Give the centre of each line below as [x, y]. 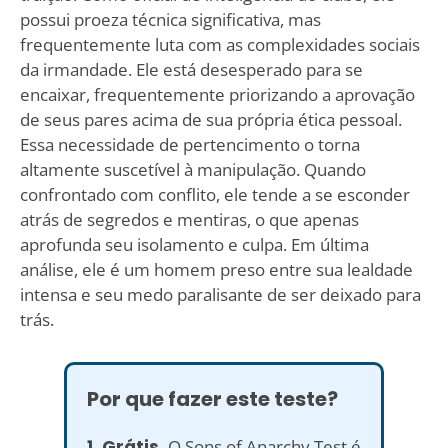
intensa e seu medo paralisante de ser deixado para [220, 294]
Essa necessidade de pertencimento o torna [189, 144]
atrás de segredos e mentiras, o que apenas [189, 219]
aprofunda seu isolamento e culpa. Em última [194, 244]
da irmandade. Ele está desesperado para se [191, 69]
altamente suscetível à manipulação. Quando [192, 169]
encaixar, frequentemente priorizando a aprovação [217, 94]
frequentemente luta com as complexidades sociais [219, 44]
